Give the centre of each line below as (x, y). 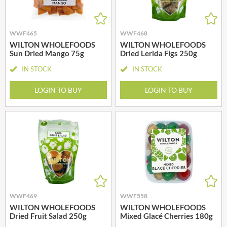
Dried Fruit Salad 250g (48, 216)
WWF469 (23, 196)
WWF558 (134, 196)
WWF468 (134, 33)
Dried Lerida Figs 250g (159, 53)
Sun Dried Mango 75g (47, 53)
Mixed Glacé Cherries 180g (166, 216)
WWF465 (23, 33)
